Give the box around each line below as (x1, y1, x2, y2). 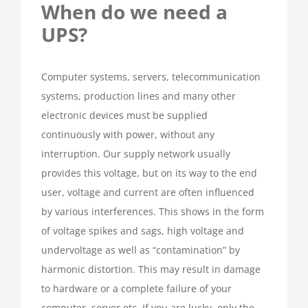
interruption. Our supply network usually (41, 147, 230, 161)
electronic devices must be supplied (41, 109, 208, 122)
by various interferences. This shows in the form (41, 205, 264, 219)
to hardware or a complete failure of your (41, 282, 232, 296)
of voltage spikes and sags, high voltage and (41, 224, 244, 238)
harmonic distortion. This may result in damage (41, 263, 261, 276)
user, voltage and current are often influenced (41, 186, 254, 199)
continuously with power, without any (41, 128, 214, 142)
